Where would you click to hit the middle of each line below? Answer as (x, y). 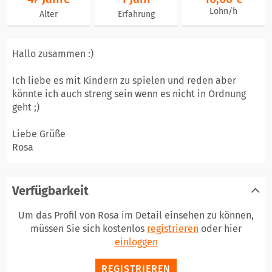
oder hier (220, 229)
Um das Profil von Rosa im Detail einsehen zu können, (136, 215)
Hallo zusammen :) (53, 54)
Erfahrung (136, 14)
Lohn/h (223, 11)
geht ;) (26, 107)
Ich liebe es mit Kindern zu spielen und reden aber (124, 80)
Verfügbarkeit (50, 191)
